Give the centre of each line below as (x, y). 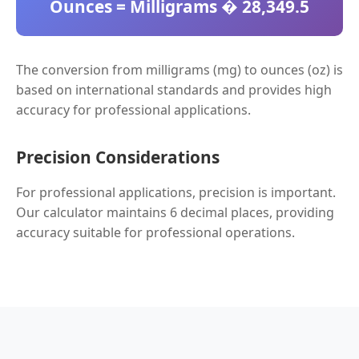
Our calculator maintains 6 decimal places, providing (175, 212)
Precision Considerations (118, 157)
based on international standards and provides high (174, 90)
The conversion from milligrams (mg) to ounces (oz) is (179, 70)
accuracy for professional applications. (133, 110)
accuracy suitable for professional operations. (155, 232)
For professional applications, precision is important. (176, 192)
